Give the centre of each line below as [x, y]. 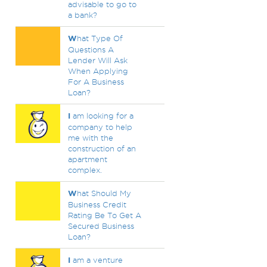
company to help [100, 127]
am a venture [96, 260]
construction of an [102, 148]
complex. [85, 170]
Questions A [91, 49]
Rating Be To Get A [104, 215]
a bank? [82, 15]
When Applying [98, 71]
